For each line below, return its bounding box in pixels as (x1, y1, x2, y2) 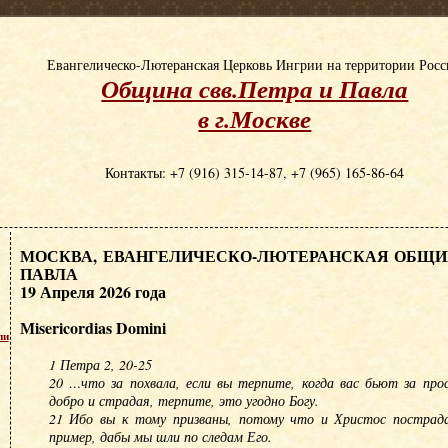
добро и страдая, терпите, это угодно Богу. (48, 391, 319, 410)
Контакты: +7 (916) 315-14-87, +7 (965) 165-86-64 (105, 163, 405, 182)
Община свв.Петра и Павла (101, 71, 409, 106)
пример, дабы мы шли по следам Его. (48, 427, 272, 446)
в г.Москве (198, 101, 312, 136)
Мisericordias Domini (19, 316, 166, 339)
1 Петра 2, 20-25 (48, 355, 152, 374)
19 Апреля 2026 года (19, 280, 166, 303)
